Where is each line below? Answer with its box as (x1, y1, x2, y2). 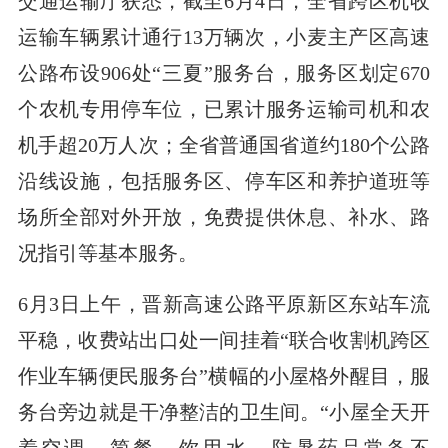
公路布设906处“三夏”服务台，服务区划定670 (17, 61, 431, 84)
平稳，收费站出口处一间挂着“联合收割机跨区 (17, 328, 431, 351)
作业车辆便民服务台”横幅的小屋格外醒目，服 (17, 364, 431, 387)
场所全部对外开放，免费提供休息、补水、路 (17, 205, 431, 228)
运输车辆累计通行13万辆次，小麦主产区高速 (17, 25, 431, 48)
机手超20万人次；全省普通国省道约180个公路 (17, 133, 431, 156)
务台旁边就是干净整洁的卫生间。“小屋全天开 (17, 400, 431, 423)
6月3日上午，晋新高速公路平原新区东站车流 (17, 292, 431, 315)
